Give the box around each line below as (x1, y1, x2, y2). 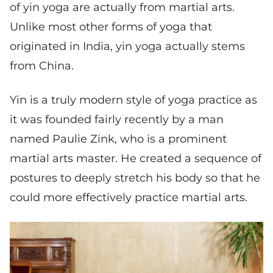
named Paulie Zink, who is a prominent (10, 132, 227, 146)
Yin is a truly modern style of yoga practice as (10, 93, 257, 107)
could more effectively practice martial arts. (10, 191, 247, 205)
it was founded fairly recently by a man (10, 113, 224, 127)
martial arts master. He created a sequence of (10, 152, 261, 166)
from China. (10, 59, 74, 73)
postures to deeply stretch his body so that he (10, 171, 260, 185)
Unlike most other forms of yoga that (10, 20, 212, 34)
